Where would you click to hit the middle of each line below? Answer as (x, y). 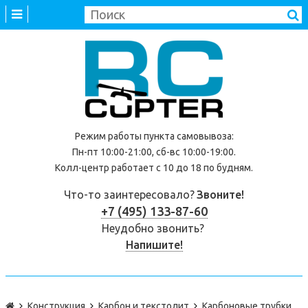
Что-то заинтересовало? (129, 195)
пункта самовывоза (187, 136)
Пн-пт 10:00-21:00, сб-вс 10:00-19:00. (154, 152)
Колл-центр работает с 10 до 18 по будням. (154, 168)
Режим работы (109, 136)
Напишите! (154, 245)
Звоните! (220, 195)
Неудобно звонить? (154, 228)
